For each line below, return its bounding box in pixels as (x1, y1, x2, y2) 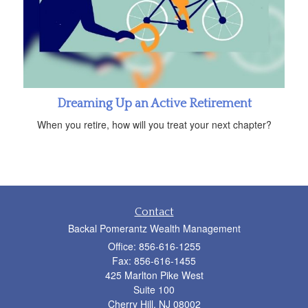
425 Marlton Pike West (104, 268, 203, 283)
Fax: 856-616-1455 (112, 254, 196, 268)
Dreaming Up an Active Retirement (56, 97, 252, 111)
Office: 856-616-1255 (107, 239, 201, 254)
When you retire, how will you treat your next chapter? (36, 118, 272, 132)
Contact (134, 206, 174, 219)
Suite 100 (133, 283, 175, 297)
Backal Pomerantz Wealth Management (67, 221, 241, 236)
